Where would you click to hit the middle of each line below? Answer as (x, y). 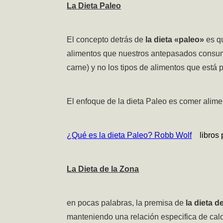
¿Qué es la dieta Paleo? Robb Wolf (129, 135)
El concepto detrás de (105, 40)
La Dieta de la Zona (103, 169)
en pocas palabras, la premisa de (126, 203)
